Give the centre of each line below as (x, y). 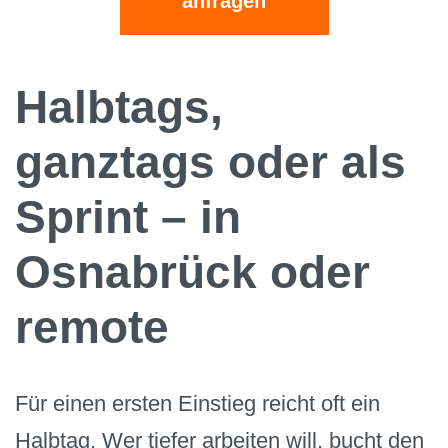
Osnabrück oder (192, 272)
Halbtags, (119, 107)
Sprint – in (128, 217)
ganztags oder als (210, 162)
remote (92, 327)
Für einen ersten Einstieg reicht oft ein (197, 404)
